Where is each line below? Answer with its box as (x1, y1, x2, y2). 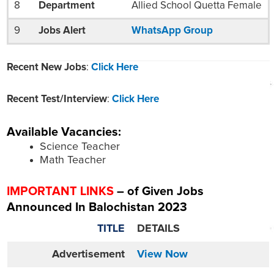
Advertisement (52, 249, 125, 261)
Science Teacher (40, 141, 120, 153)
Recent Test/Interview (7, 94, 107, 105)
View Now (137, 249, 188, 261)
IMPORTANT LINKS (7, 185, 114, 198)
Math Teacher (40, 155, 106, 166)
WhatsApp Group (131, 26, 213, 37)
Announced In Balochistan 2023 (7, 201, 187, 214)
